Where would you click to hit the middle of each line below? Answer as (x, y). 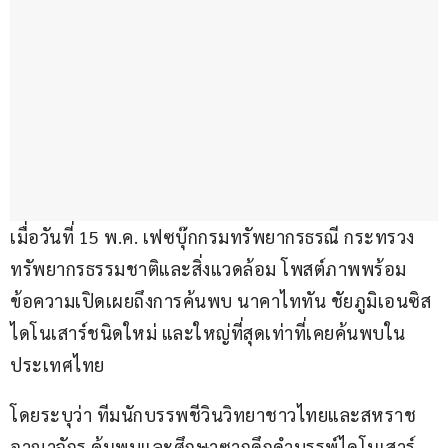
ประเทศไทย (57, 365)
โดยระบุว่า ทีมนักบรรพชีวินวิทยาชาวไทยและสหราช (213, 415)
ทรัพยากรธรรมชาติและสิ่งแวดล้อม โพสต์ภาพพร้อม (208, 269)
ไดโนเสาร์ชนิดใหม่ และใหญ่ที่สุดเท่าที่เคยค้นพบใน (208, 333)
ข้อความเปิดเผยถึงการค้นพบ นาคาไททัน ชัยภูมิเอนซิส (223, 301)
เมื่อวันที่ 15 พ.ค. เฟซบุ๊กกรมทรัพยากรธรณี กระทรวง (212, 237)
